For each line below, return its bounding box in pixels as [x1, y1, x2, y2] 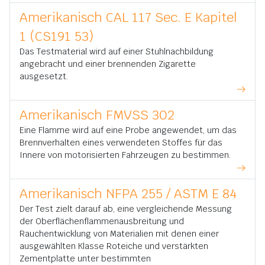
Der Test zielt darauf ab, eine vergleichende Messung [20, 203, 232, 214]
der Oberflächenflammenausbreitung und [20, 216, 184, 227]
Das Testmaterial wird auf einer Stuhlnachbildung [20, 46, 214, 57]
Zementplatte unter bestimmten [20, 253, 151, 264]
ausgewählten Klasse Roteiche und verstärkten [20, 241, 208, 251]
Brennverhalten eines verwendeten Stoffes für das [20, 137, 222, 148]
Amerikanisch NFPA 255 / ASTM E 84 [20, 185, 237, 202]
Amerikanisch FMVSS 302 [20, 106, 174, 123]
